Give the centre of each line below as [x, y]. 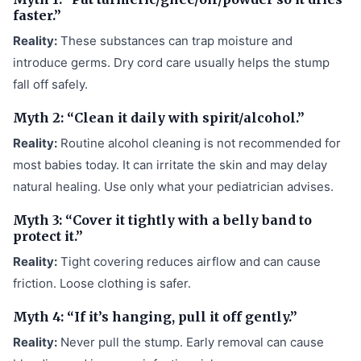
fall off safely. [50, 84]
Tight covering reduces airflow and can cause [189, 261]
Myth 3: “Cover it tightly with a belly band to [162, 220]
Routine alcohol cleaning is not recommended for [199, 143]
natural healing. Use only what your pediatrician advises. [173, 186]
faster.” [37, 15]
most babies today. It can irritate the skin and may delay [170, 164]
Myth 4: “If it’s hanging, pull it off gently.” [155, 316]
